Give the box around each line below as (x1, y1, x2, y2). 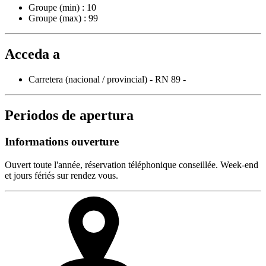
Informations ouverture (5, 135, 119, 148)
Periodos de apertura (5, 107, 134, 123)
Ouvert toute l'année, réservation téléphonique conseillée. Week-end (5, 159, 258, 170)
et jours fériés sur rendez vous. (5, 170, 118, 180)
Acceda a (5, 46, 60, 62)
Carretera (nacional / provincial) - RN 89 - (28, 74, 186, 85)
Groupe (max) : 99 (28, 13, 98, 24)
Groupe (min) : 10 (28, 2, 96, 13)
